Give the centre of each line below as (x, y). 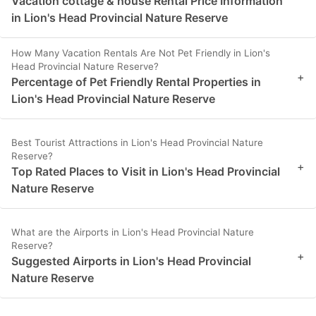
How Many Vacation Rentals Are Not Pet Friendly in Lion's (141, 53)
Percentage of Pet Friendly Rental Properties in (136, 82)
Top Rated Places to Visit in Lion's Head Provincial (146, 172)
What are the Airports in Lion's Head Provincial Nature (133, 232)
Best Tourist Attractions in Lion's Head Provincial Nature (137, 143)
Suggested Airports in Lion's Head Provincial (131, 261)
